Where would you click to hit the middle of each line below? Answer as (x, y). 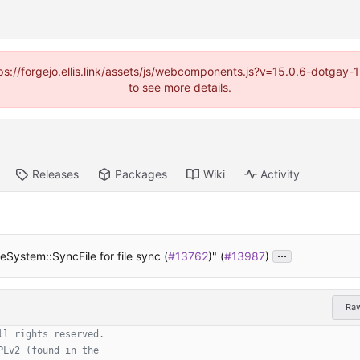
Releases (55, 174)
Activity (280, 174)
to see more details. (180, 87)
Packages (141, 174)
